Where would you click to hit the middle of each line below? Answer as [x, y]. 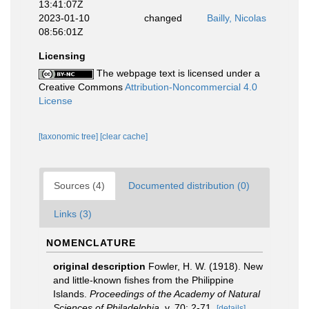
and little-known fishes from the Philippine [143, 280]
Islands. [71, 294]
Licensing [62, 56]
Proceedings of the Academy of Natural [175, 294]
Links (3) [73, 214]
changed [163, 18]
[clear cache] [124, 137]
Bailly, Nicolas [237, 18]
